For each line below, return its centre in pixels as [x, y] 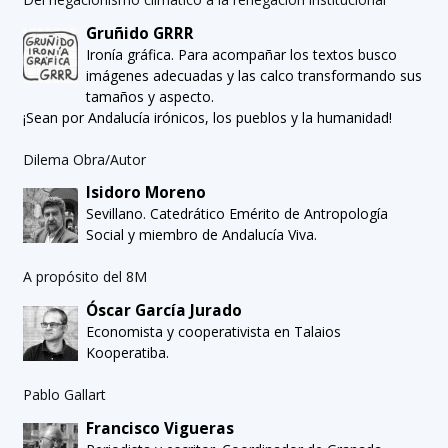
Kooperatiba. [128, 352]
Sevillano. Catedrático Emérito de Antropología [237, 214]
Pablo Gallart [64, 394]
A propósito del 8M [84, 277]
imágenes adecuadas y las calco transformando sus [254, 75]
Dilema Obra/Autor [84, 159]
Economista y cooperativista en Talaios [214, 331]
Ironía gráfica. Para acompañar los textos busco [242, 54]
